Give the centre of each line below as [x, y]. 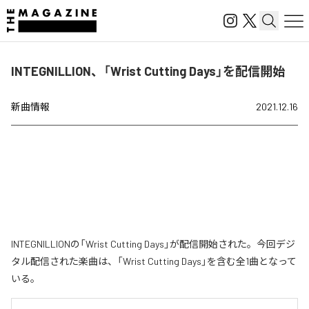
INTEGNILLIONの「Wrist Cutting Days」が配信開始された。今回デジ [153, 244]
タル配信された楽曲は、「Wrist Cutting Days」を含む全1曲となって [154, 261]
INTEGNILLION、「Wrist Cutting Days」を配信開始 [148, 71]
